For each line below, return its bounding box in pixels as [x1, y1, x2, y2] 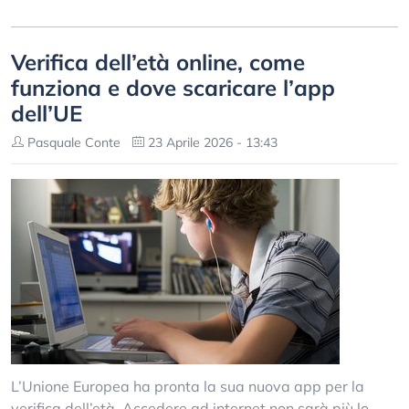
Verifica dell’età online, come [11, 48, 305, 76]
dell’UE [11, 100, 82, 127]
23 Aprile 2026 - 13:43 [144, 134, 278, 151]
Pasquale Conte [24, 134, 121, 151]
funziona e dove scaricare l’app [11, 74, 335, 101]
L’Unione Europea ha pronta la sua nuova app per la [11, 377, 364, 395]
